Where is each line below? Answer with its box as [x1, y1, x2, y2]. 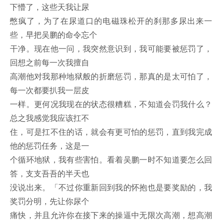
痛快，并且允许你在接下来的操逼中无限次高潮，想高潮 [10, 209, 212, 221]
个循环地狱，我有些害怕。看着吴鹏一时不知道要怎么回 [10, 154, 212, 166]
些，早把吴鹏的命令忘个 [10, 29, 97, 41]
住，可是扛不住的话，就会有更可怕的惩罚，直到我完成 [10, 126, 212, 138]
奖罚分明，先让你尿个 [10, 195, 89, 207]
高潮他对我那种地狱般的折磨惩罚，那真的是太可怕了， [10, 70, 212, 82]
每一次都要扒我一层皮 [10, 84, 89, 96]
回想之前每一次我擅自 [10, 56, 89, 68]
